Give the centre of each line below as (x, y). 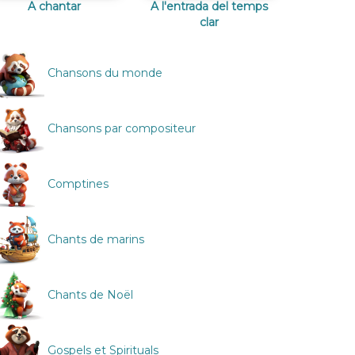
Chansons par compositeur (120, 128)
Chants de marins (94, 239)
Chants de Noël (89, 294)
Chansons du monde (103, 73)
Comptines (76, 183)
